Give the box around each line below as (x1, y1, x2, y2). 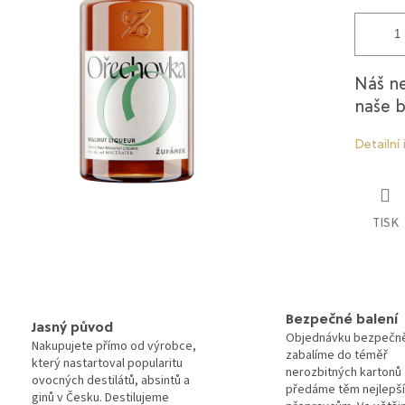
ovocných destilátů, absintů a (32, 372, 190, 391)
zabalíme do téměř (286, 345, 388, 364)
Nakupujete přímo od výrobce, (32, 337, 196, 356)
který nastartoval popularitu (32, 354, 183, 373)
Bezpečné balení (286, 312, 398, 327)
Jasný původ (32, 321, 113, 336)
